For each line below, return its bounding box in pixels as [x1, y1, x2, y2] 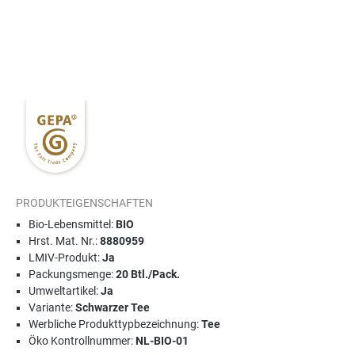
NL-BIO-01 [136, 334, 189, 347]
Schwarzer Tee [75, 301, 150, 314]
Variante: [29, 301, 75, 314]
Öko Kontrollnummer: [29, 334, 136, 347]
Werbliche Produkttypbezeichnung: [29, 318, 201, 330]
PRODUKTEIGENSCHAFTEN [16, 197, 153, 209]
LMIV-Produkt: [29, 251, 102, 264]
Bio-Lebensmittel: [29, 218, 116, 231]
